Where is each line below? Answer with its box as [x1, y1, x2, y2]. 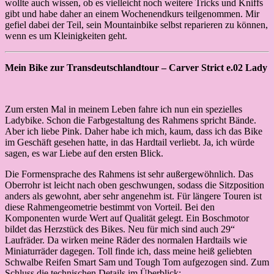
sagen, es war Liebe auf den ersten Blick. [5, 148, 163, 159]
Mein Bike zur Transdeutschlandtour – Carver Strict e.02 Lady [5, 62, 267, 73]
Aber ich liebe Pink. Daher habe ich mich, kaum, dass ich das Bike [5, 126, 262, 137]
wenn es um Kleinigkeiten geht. [5, 31, 127, 42]
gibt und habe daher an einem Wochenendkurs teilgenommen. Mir [5, 9, 259, 20]
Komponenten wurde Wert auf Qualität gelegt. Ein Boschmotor [5, 213, 249, 224]
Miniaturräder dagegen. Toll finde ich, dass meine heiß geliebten [5, 246, 252, 257]
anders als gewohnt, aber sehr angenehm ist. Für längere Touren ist [5, 191, 262, 202]
